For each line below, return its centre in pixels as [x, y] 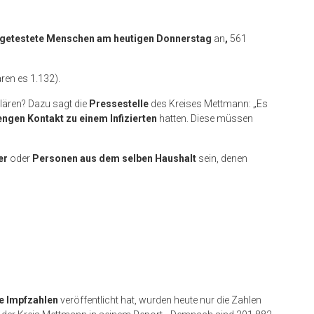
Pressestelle [119, 104]
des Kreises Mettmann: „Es [208, 104]
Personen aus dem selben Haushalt [114, 158]
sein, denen [222, 158]
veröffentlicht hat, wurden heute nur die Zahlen [160, 300]
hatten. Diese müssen [205, 118]
